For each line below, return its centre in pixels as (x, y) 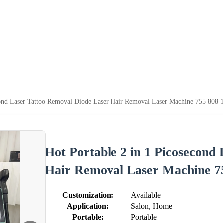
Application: (88, 206)
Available (146, 195)
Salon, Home (152, 206)
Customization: (88, 195)
